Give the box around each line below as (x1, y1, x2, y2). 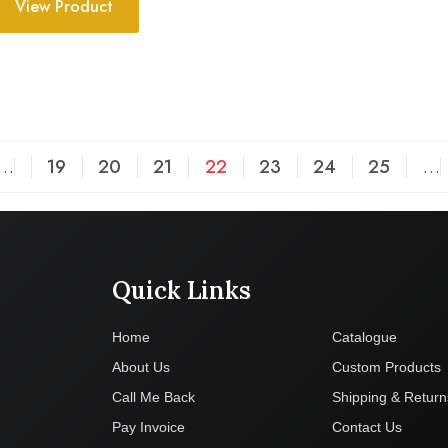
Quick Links (112, 274, 251, 306)
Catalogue (332, 328, 398, 345)
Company (332, 274, 445, 306)
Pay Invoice (112, 418, 185, 435)
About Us (112, 358, 170, 375)
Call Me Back (112, 388, 195, 405)
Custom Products (332, 358, 442, 375)
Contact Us (332, 418, 403, 435)
